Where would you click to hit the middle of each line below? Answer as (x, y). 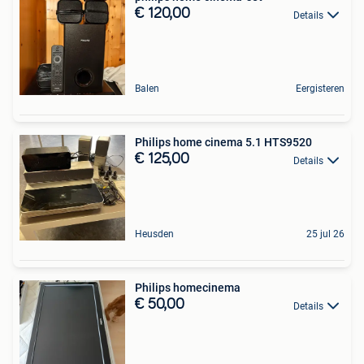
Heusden (154, 234)
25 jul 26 (325, 234)
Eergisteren (320, 89)
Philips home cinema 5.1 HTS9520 (223, 143)
